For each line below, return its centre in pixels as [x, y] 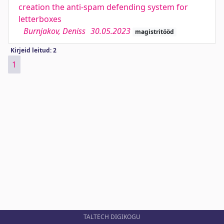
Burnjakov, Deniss [54, 31]
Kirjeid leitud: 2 [33, 50]
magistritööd [154, 32]
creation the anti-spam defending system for [103, 7]
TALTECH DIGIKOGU [112, 217]
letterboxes [40, 19]
